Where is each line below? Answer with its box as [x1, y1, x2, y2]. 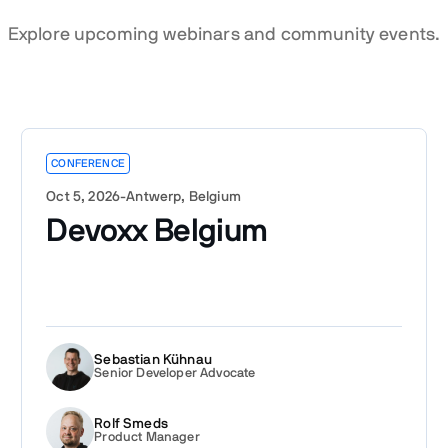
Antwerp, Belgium [126, 189, 241, 204]
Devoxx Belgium [46, 214, 268, 247]
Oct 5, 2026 [46, 189, 121, 204]
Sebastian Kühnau [94, 353, 212, 368]
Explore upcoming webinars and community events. [7, 25, 441, 44]
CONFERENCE [51, 157, 125, 169]
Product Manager [94, 431, 200, 445]
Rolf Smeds [94, 417, 168, 432]
